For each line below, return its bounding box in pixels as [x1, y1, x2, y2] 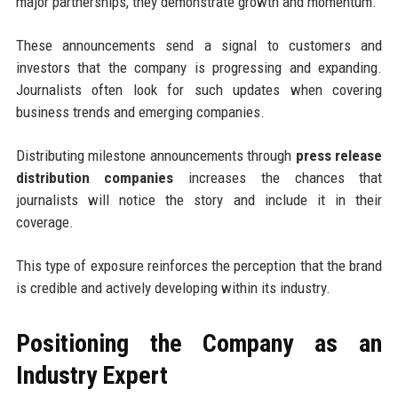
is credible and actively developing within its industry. [15, 278, 330, 297]
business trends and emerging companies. [15, 102, 265, 121]
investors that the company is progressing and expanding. [15, 58, 383, 76]
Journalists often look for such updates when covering [15, 80, 383, 99]
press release [295, 146, 383, 164]
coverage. [15, 212, 74, 231]
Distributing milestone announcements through [15, 146, 296, 164]
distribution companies [15, 168, 174, 187]
